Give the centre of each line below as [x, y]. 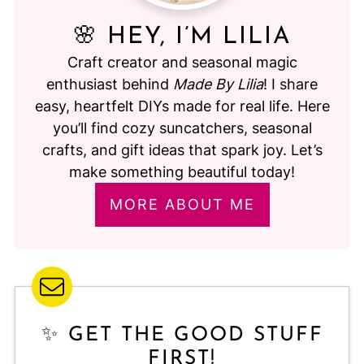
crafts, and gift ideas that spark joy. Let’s [182, 149]
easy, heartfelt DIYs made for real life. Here [182, 106]
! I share [290, 84]
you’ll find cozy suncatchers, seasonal [182, 128]
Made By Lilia [218, 84]
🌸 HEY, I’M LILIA [182, 37]
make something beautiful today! [182, 171]
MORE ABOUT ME [182, 204]
